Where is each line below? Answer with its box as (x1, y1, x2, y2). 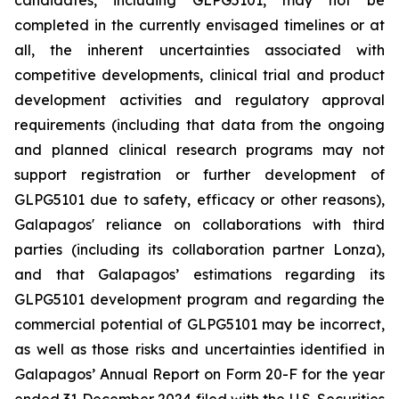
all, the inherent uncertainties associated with (14, 41, 385, 59)
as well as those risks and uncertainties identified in (14, 340, 385, 358)
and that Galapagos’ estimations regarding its (14, 265, 385, 283)
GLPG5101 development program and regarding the (14, 290, 385, 308)
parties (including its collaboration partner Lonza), (14, 240, 385, 258)
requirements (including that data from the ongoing (14, 116, 385, 134)
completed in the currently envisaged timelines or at (14, 16, 385, 34)
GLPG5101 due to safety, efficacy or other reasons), (14, 191, 385, 208)
